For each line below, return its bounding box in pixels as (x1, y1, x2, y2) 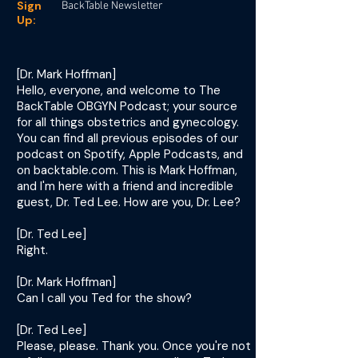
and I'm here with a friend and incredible (17, 178, 233, 194)
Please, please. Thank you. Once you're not (17, 338, 251, 354)
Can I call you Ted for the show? (17, 290, 192, 306)
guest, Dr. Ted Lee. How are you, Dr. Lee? (17, 194, 241, 210)
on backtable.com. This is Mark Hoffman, (17, 162, 237, 178)
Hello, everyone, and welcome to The (17, 82, 221, 98)
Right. (17, 242, 48, 258)
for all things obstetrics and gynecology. (17, 114, 239, 130)
